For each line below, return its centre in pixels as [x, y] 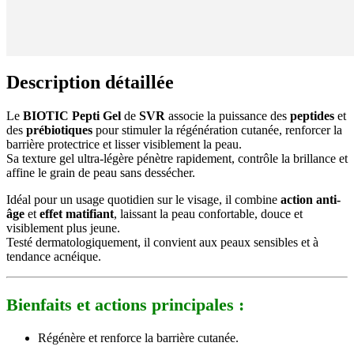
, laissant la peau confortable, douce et [208, 213]
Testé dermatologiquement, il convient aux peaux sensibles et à [162, 242]
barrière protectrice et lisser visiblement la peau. [124, 144]
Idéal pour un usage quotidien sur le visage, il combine [143, 199]
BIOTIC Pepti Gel [72, 115]
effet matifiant [77, 213]
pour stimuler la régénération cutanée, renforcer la [217, 130]
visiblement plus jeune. [63, 228]
